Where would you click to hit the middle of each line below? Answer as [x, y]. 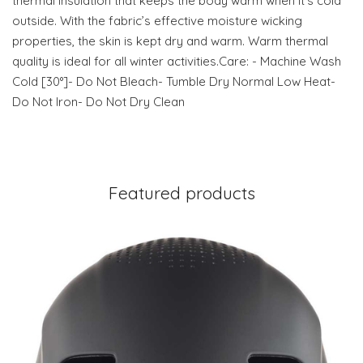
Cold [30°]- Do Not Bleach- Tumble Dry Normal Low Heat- [174, 82]
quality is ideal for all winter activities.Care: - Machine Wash [177, 62]
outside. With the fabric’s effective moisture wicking [157, 21]
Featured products [181, 193]
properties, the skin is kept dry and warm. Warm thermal [170, 41]
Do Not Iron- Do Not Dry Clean [98, 102]
